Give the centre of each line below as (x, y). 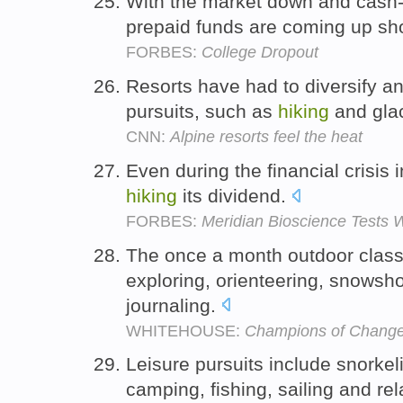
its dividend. (234, 195)
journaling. (174, 305)
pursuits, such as (202, 111)
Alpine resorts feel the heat (266, 136)
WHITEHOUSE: (185, 331)
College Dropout (260, 53)
